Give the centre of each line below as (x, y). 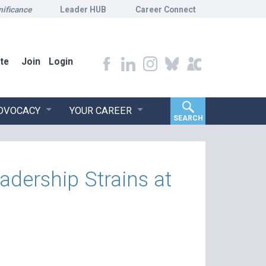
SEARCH (188, 118)
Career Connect (166, 9)
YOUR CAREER (100, 110)
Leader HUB (83, 9)
